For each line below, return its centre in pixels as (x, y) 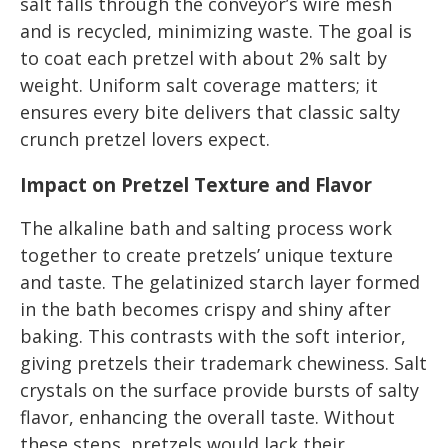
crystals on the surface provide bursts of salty (219, 390)
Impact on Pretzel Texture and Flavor (196, 184)
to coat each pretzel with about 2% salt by (203, 58)
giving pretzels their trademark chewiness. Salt (223, 363)
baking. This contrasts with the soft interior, (213, 336)
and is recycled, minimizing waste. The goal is (216, 31)
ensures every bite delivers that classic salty (210, 112)
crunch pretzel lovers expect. (145, 139)
